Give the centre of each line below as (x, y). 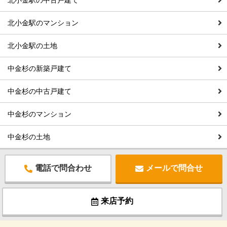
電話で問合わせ (63, 168)
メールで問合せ (175, 168)
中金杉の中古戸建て (40, 91)
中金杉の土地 (29, 137)
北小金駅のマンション (43, 23)
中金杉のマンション (40, 114)
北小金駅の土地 (32, 46)
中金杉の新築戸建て (40, 69)
